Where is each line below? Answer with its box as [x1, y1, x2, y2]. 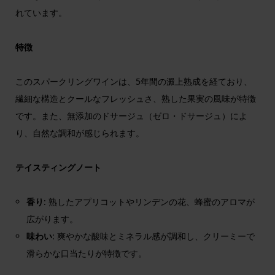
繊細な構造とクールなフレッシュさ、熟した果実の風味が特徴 [15, 92, 256, 104]
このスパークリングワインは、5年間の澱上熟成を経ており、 [15, 75, 252, 87]
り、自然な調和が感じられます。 [15, 126, 144, 139]
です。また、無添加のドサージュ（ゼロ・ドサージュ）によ [15, 109, 247, 122]
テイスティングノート [15, 161, 101, 173]
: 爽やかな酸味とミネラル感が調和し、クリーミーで [52, 230, 255, 242]
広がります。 [26, 212, 79, 225]
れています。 [15, 6, 67, 18]
